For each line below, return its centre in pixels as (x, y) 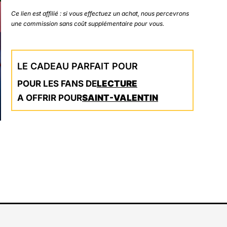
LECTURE (117, 83)
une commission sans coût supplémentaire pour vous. (88, 23)
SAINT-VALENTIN (120, 98)
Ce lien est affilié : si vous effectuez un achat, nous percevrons (100, 13)
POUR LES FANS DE (57, 83)
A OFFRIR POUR (50, 98)
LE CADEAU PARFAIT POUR (78, 66)
